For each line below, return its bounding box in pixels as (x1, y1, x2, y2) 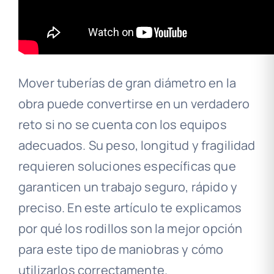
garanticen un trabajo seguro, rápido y (18, 179, 238, 195)
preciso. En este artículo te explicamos (18, 199, 242, 216)
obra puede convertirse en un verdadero (18, 95, 250, 112)
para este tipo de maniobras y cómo (18, 241, 224, 257)
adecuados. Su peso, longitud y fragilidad (18, 137, 256, 154)
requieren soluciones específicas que (18, 158, 236, 174)
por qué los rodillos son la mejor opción (18, 220, 243, 237)
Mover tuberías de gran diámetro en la (18, 75, 236, 91)
